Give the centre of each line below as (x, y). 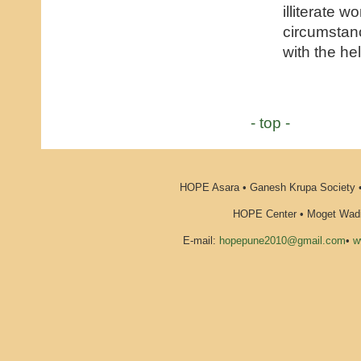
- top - (270, 122)
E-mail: (201, 240)
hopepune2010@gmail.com (282, 240)
